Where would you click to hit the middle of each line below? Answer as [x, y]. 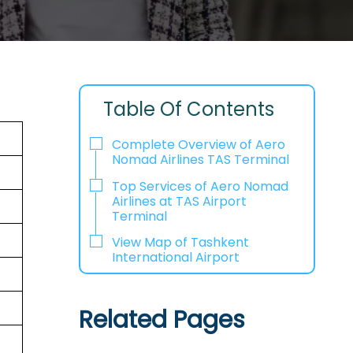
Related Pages [162, 320]
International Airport [175, 258]
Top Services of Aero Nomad [200, 186]
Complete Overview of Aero [198, 144]
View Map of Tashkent [180, 243]
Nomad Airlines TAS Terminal [200, 159]
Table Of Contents [189, 109]
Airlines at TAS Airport [179, 201]
